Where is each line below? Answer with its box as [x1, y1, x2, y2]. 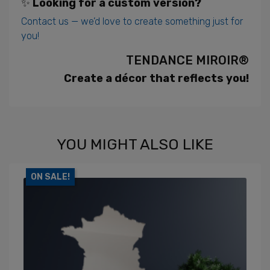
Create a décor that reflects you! [64, 72, 249, 85]
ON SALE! [31, 172, 70, 182]
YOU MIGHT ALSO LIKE [57, 136, 213, 153]
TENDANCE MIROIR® [126, 53, 249, 67]
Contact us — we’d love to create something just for [21, 16, 243, 27]
